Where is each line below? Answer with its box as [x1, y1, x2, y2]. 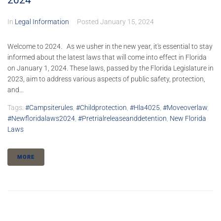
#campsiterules [25, 104, 73, 112]
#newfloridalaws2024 [7, 114, 75, 123]
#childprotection [76, 104, 127, 112]
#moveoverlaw [163, 104, 207, 112]
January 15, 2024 [100, 18, 154, 26]
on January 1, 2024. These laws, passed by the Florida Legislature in [7, 64, 214, 73]
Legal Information [15, 18, 69, 26]
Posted [77, 18, 100, 26]
